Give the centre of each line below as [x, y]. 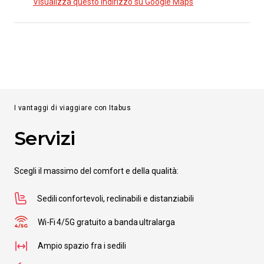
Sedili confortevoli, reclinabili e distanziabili [115, 199]
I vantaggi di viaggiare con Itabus [73, 108]
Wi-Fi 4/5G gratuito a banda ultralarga [107, 222]
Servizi [45, 138]
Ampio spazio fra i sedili [82, 246]
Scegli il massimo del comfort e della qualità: [96, 171]
